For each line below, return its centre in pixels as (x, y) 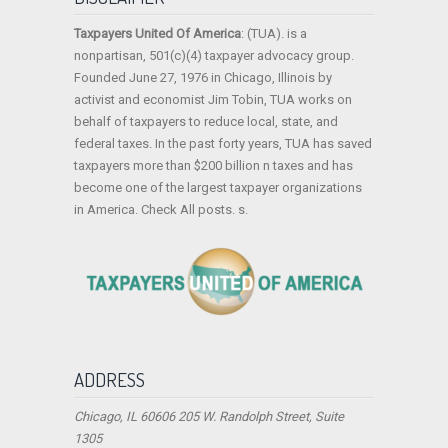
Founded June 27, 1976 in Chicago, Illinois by (203, 78)
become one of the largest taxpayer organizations (218, 188)
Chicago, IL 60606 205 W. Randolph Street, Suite (209, 416)
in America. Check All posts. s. (161, 210)
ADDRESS (109, 379)
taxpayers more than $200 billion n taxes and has (213, 166)
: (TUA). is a (274, 34)
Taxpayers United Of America (157, 34)
